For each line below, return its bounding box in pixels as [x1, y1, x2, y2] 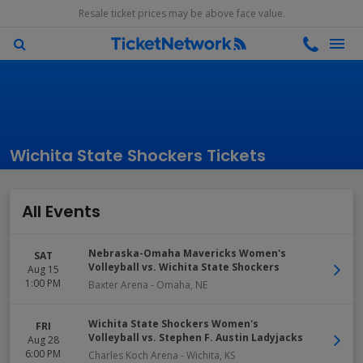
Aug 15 [27, 262, 59, 276]
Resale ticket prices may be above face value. [78, 6, 285, 20]
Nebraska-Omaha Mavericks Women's [88, 246, 286, 260]
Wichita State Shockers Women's [88, 317, 258, 331]
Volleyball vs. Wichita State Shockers [88, 260, 280, 274]
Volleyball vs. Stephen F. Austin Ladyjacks [88, 331, 303, 344]
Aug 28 [27, 332, 59, 347]
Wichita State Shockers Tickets [10, 144, 266, 167]
